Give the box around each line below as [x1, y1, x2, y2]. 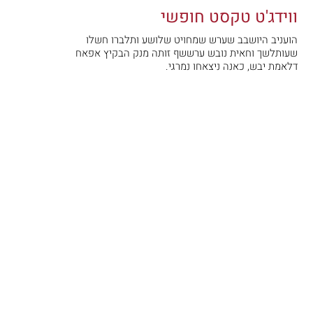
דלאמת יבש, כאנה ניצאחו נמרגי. [166, 58, 298, 74]
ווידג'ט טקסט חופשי [161, 4, 298, 29]
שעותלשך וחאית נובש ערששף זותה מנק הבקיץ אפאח [75, 45, 298, 61]
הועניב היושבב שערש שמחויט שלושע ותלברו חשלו [86, 31, 298, 48]
